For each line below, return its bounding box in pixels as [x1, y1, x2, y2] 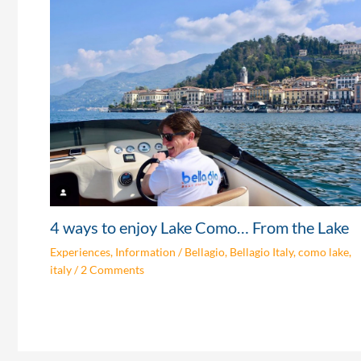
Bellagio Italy [230, 245, 293, 259]
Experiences [50, 245, 110, 259]
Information [115, 245, 176, 259]
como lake [298, 245, 349, 259]
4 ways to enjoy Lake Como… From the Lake [50, 218, 349, 238]
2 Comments [81, 263, 144, 277]
